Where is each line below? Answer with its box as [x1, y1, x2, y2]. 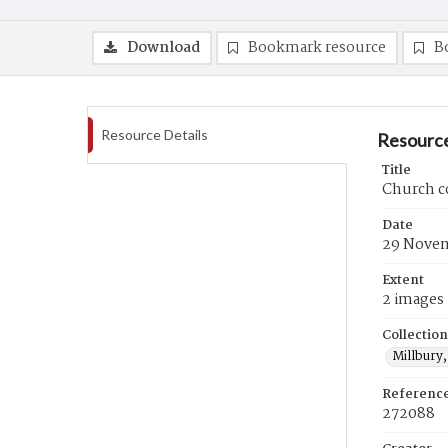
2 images [382, 288, 444, 312]
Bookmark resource [248, 36, 386, 60]
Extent [382, 270, 424, 291]
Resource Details [101, 126, 208, 143]
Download [127, 36, 200, 60]
